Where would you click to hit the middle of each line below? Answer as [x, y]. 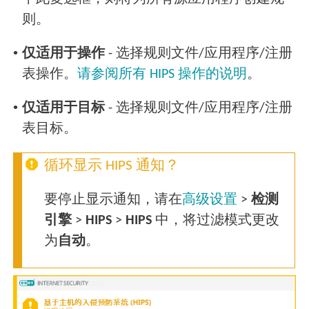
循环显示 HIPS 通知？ [112, 166]
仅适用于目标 [64, 109]
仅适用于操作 [64, 54]
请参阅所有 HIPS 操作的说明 [162, 75]
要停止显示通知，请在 [113, 200]
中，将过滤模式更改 [216, 221]
